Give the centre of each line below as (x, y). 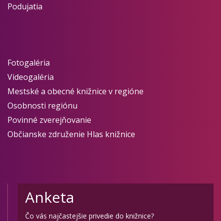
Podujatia (25, 6)
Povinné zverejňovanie (49, 120)
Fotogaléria (29, 63)
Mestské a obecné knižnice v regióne (75, 91)
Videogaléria (31, 77)
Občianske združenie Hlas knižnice (71, 134)
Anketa (50, 197)
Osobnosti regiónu (42, 106)
